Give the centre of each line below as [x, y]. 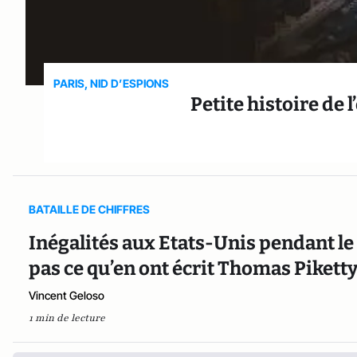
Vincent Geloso [67, 296]
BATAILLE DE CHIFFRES [89, 210]
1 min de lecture [67, 318]
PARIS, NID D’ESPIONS [112, 84]
